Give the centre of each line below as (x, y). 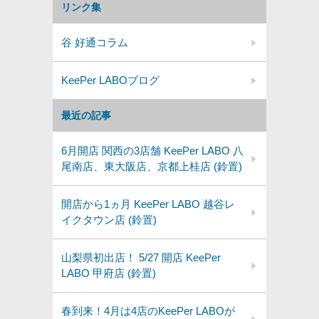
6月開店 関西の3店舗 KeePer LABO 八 (152, 151)
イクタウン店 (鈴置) (109, 220)
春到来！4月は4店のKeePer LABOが (148, 311)
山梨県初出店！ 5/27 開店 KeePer (141, 257)
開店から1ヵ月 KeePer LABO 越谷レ (148, 204)
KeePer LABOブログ (110, 80)
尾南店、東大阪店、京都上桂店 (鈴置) (152, 166)
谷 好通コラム (95, 42)
